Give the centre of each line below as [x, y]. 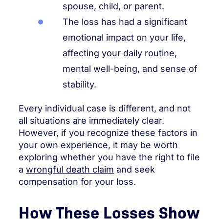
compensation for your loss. [77, 181]
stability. [79, 84]
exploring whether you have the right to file [109, 157]
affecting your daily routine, [120, 53]
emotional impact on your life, [124, 37]
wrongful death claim [70, 169]
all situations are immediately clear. [91, 120]
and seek [134, 169]
